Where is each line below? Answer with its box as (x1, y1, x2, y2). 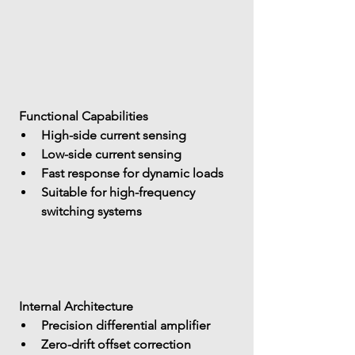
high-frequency (109, 185, 198, 200)
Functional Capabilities (19, 109, 148, 124)
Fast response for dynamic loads (41, 166, 223, 181)
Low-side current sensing (41, 147, 181, 162)
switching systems (41, 204, 142, 219)
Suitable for (41, 185, 109, 200)
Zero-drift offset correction (41, 337, 191, 352)
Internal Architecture (19, 299, 133, 314)
